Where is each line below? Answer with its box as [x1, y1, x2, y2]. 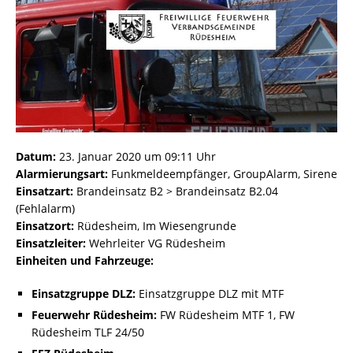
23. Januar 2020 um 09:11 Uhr [56, 149, 216, 165]
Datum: [16, 149, 56, 165]
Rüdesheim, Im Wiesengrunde [74, 218, 236, 234]
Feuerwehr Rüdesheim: [32, 307, 157, 323]
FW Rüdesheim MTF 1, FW [157, 307, 295, 323]
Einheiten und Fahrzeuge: [16, 253, 154, 269]
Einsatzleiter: [16, 236, 86, 251]
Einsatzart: [16, 184, 73, 199]
